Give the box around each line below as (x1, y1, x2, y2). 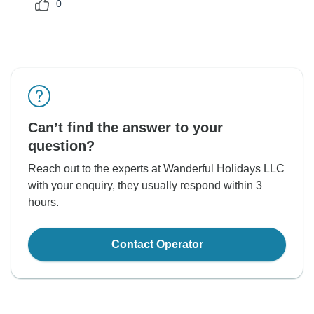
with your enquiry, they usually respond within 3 (28, 179, 262, 192)
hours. (28, 196, 59, 209)
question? (28, 138, 95, 154)
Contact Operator (111, 238, 203, 251)
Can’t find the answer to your (28, 120, 223, 136)
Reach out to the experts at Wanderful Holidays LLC (28, 163, 285, 175)
